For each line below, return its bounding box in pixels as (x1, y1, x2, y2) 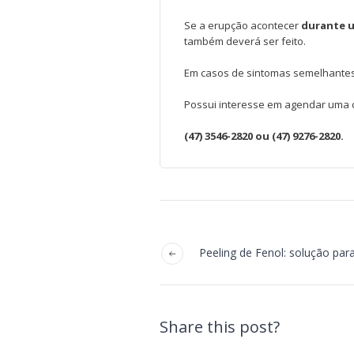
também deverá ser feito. (184, 34, 306, 48)
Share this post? (160, 316, 280, 337)
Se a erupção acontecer (184, 18, 301, 32)
